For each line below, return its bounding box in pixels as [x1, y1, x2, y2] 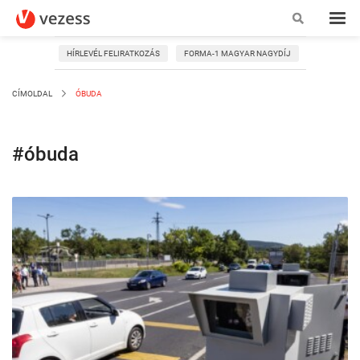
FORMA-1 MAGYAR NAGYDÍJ [183, 49, 291, 58]
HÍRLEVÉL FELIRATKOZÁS [66, 49, 160, 58]
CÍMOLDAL [12, 89, 52, 98]
